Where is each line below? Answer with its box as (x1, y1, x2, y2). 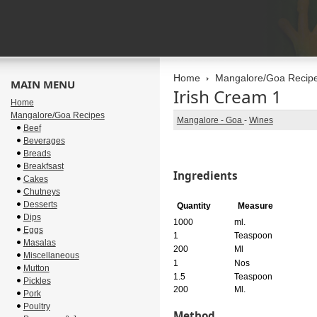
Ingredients (173, 168, 238, 183)
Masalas (23, 238, 56, 248)
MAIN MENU (10, 77, 75, 91)
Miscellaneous (23, 250, 79, 260)
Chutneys (23, 187, 60, 197)
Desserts (23, 200, 57, 209)
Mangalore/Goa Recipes (10, 110, 105, 120)
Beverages (23, 136, 65, 146)
